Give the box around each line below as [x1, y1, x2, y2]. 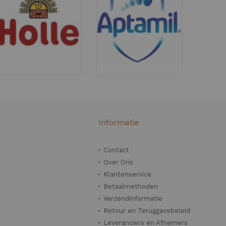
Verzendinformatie [103, 195, 163, 202]
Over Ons [103, 158, 134, 166]
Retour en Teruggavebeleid [103, 207, 191, 214]
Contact [103, 146, 130, 154]
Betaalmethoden [103, 183, 158, 190]
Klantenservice [103, 171, 152, 178]
